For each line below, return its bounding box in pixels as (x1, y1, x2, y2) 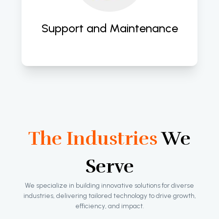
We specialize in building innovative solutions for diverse (25, 181, 194, 190)
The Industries (28, 127, 157, 150)
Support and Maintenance (41, 21, 178, 35)
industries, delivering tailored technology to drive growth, (23, 191, 196, 200)
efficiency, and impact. (75, 201, 144, 210)
